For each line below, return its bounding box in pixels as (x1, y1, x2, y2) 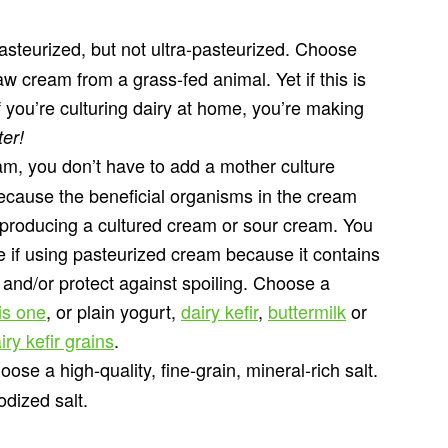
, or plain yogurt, (46, 298, 181, 324)
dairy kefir (181, 298, 258, 324)
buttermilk (268, 298, 346, 324)
